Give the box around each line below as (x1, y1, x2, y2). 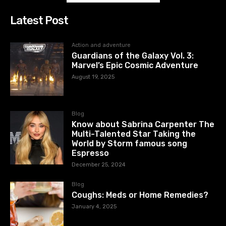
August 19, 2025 (72, 73, 115, 80)
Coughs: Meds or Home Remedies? (72, 190, 209, 200)
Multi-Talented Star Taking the (72, 129, 196, 139)
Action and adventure (72, 41, 131, 48)
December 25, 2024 (72, 161, 126, 168)
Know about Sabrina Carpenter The (72, 120, 215, 130)
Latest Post (10, 13, 68, 27)
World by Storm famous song (72, 139, 188, 149)
